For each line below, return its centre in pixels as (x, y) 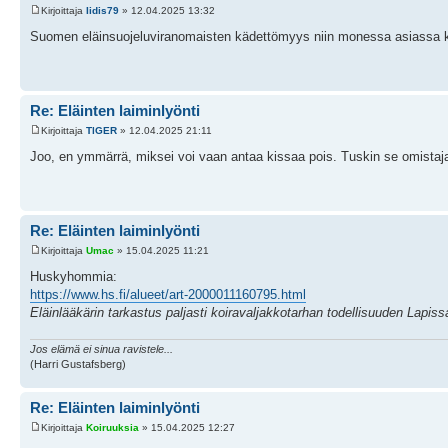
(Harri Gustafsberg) (78, 364)
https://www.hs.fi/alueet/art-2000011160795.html (168, 294)
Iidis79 (102, 10)
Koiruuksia (112, 427)
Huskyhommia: (73, 276)
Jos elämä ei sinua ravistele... (101, 349)
